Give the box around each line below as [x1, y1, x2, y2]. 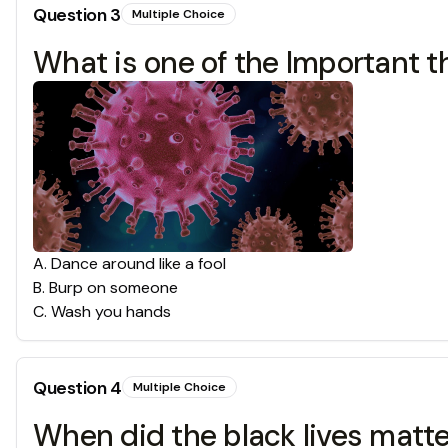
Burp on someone [49, 276, 178, 298]
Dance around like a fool [51, 252, 226, 274]
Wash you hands [51, 300, 171, 322]
